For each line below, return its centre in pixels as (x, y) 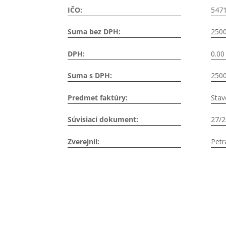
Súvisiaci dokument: (103, 120)
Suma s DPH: (90, 76)
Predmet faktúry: (98, 97)
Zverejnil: (84, 141)
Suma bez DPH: (94, 32)
